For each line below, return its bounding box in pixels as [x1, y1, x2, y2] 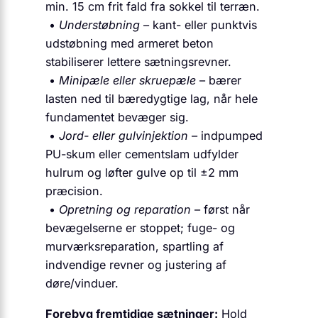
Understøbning [59, 18, 140, 33]
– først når [191, 202, 250, 217]
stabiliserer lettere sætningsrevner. [45, 55, 231, 70]
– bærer [196, 73, 241, 88]
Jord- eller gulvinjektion [59, 128, 188, 143]
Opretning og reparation [59, 202, 191, 217]
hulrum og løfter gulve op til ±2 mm [45, 165, 238, 180]
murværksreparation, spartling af [45, 239, 224, 254]
